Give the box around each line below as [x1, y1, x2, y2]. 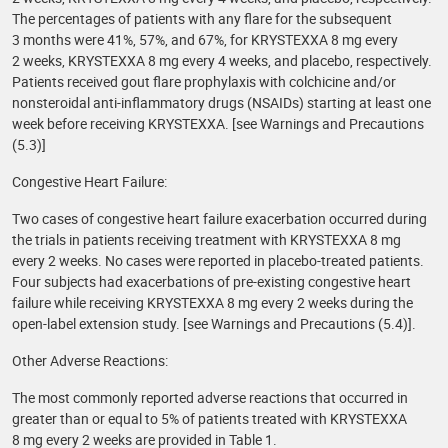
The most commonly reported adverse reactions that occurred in [12, 388, 408, 407]
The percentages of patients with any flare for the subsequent [12, 9, 392, 28]
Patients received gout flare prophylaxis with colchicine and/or [12, 72, 396, 91]
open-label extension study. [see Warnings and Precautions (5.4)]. [12, 314, 416, 333]
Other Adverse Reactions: [12, 351, 168, 370]
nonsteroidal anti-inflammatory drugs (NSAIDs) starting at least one [12, 93, 431, 112]
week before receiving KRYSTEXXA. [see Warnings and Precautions [12, 114, 424, 133]
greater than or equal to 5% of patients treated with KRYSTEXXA [12, 409, 407, 428]
